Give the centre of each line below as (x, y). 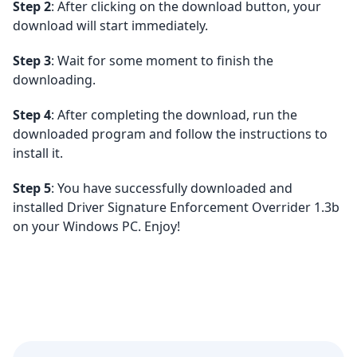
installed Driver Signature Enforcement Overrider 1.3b (176, 207)
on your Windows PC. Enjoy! (96, 226)
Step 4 (32, 115)
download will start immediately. (110, 25)
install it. (38, 153)
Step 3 (32, 61)
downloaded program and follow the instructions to (170, 134)
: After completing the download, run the (174, 115)
